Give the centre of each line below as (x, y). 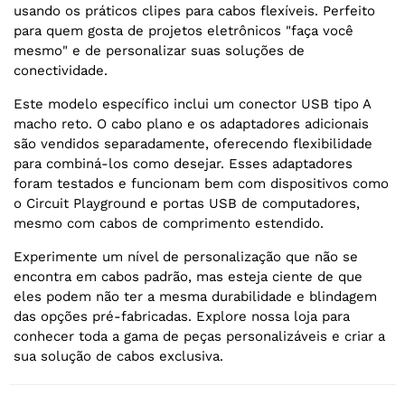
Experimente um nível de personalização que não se (186, 257)
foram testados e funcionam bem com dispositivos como (201, 184)
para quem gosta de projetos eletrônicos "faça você (184, 31)
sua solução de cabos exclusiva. (118, 357)
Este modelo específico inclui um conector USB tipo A (192, 104)
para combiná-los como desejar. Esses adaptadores (183, 164)
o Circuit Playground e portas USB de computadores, (187, 204)
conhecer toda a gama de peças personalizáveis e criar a (199, 337)
